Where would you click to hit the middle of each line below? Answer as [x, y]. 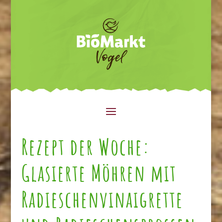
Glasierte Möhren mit [99, 172]
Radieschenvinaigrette [102, 199]
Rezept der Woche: [85, 146]
